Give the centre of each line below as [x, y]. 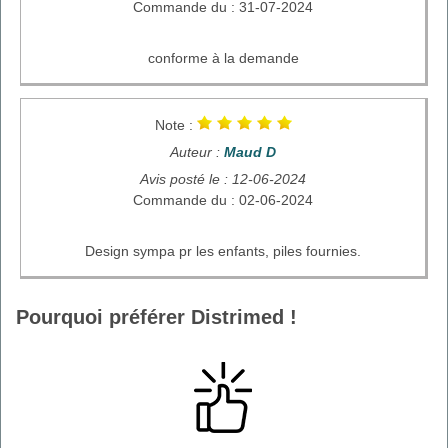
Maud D [250, 151]
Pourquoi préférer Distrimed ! [156, 316]
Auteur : [197, 151]
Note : [175, 124]
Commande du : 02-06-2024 [223, 199]
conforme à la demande [223, 57]
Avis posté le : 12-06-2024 [223, 178]
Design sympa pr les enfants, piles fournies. [223, 250]
